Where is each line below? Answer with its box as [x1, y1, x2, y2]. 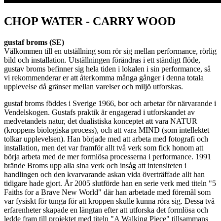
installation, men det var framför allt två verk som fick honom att [4, 143, 203, 152]
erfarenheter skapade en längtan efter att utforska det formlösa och [4, 205, 208, 214]
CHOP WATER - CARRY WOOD [4, 14, 176, 28]
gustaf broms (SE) [4, 37, 64, 46]
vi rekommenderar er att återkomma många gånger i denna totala [4, 73, 204, 82]
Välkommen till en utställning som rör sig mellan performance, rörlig [4, 46, 217, 55]
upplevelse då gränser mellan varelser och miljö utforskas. [4, 82, 183, 91]
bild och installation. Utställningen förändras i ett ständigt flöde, [4, 55, 200, 64]
